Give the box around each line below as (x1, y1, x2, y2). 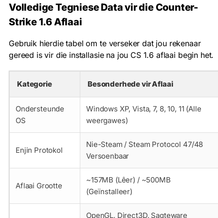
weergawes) (86, 115, 128, 125)
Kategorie (17, 79, 52, 89)
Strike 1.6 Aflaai (9, 16, 82, 28)
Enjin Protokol (16, 145, 63, 155)
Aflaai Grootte (16, 181, 62, 190)
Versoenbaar (86, 151, 129, 161)
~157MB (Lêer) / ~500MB (86, 175, 171, 184)
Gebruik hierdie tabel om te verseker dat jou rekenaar (9, 38, 201, 48)
